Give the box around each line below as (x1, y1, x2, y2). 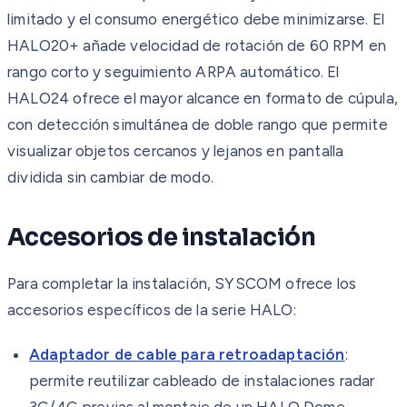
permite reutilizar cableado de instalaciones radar (29, 371, 375, 390)
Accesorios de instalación (7, 222, 315, 253)
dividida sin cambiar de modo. (7, 167, 213, 186)
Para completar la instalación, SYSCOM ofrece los (7, 273, 357, 293)
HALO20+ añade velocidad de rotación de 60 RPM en (7, 35, 387, 55)
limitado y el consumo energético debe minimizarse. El (7, 9, 385, 28)
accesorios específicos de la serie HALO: (7, 300, 296, 319)
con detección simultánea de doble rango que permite (7, 114, 388, 134)
